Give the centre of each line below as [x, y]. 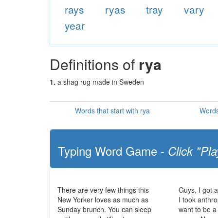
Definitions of [94, 64]
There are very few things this [103, 190]
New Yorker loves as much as [103, 200]
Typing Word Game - [113, 151]
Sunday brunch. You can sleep [104, 209]
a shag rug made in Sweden [101, 82]
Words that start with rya [112, 110]
